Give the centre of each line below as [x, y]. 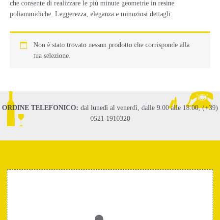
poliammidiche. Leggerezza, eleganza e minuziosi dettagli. [91, 14]
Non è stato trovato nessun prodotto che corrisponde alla [111, 45]
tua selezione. [52, 55]
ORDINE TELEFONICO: [40, 108]
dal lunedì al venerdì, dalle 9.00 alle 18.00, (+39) [148, 108]
